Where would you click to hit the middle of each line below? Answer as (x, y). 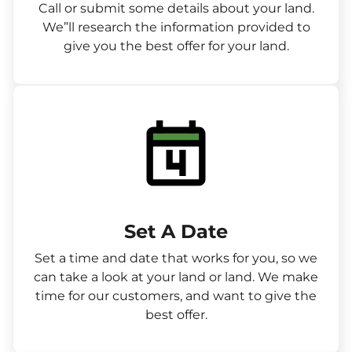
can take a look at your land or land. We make (176, 277)
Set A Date (176, 231)
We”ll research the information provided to (176, 27)
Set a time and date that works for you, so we (176, 258)
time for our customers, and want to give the (176, 296)
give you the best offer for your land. (176, 46)
